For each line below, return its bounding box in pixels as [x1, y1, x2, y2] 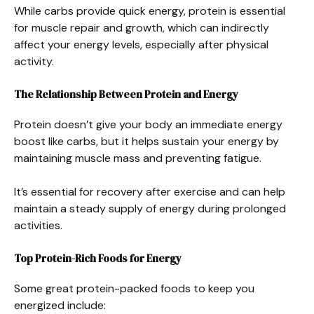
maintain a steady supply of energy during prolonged [14, 200, 286, 216]
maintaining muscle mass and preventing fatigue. [14, 150, 261, 165]
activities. [14, 217, 62, 233]
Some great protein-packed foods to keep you [14, 280, 254, 296]
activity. [14, 53, 54, 69]
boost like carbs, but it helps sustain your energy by [14, 133, 279, 149]
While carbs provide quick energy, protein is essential [14, 3, 285, 18]
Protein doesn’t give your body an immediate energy [14, 116, 282, 132]
